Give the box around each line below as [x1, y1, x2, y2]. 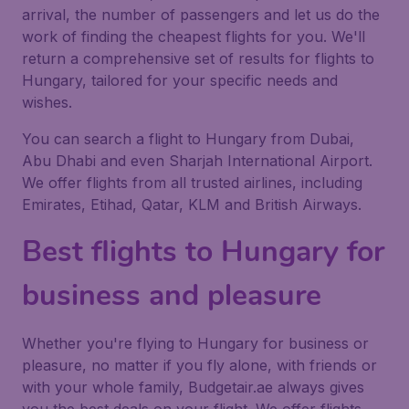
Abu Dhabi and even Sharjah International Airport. [22, 152, 372, 170]
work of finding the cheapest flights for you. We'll [22, 27, 365, 46]
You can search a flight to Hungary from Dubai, [22, 130, 354, 148]
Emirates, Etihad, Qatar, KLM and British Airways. [22, 195, 362, 214]
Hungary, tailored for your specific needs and [22, 71, 338, 89]
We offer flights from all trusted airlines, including [22, 173, 362, 192]
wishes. [22, 93, 72, 111]
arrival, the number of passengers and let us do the [22, 5, 380, 24]
